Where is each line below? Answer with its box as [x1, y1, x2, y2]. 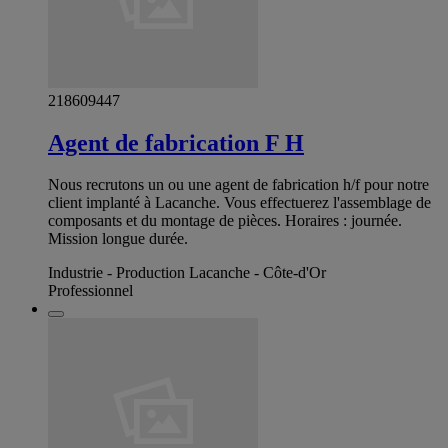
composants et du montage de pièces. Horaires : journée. [48, 212, 402, 230]
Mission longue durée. [48, 230, 188, 248]
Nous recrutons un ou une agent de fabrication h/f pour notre [48, 176, 429, 194]
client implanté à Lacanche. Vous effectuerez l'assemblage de [48, 194, 431, 212]
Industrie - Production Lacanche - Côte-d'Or [48, 264, 326, 282]
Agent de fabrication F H [48, 129, 304, 156]
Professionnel [48, 282, 133, 300]
